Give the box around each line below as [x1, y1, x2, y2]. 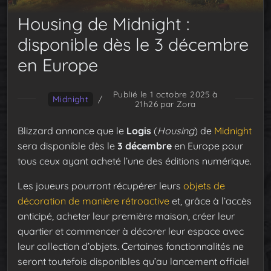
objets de [183, 179, 225, 192]
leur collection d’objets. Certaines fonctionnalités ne [18, 240, 244, 252]
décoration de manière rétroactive [18, 194, 169, 207]
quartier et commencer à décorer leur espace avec [18, 224, 244, 237]
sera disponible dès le [18, 139, 117, 152]
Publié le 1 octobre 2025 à [113, 88, 218, 99]
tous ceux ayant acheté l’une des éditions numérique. [18, 154, 252, 167]
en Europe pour [172, 139, 243, 152]
